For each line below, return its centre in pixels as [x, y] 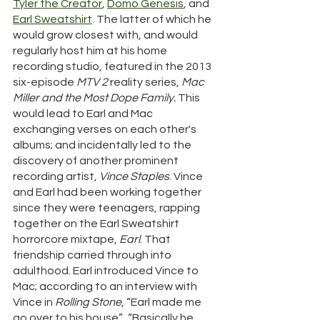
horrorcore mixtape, [66, 240]
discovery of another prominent [97, 161]
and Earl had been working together [108, 192]
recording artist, [56, 177]
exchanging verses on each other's [106, 130]
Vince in [34, 302]
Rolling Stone [88, 302]
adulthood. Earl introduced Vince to [107, 271]
